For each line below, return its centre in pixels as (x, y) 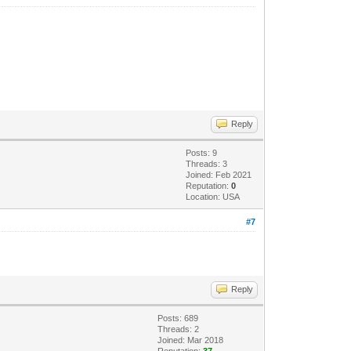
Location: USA (213, 196)
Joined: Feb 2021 (219, 174)
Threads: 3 (207, 163)
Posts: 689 (178, 318)
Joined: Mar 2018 (191, 340)
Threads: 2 (179, 329)
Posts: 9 (202, 152)
